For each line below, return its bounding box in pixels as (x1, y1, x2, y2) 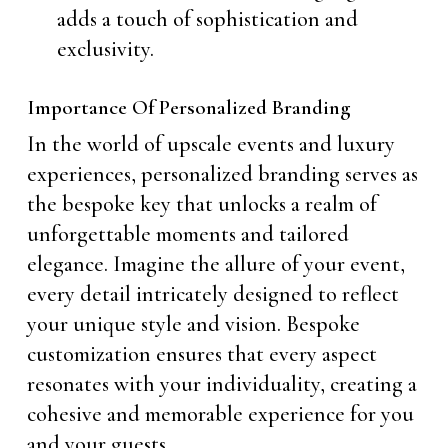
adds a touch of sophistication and (56, 6, 358, 32)
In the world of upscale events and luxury (26, 131, 395, 157)
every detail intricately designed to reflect (26, 281, 399, 307)
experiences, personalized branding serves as (26, 161, 418, 187)
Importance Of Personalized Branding (26, 95, 350, 120)
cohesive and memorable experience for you (26, 401, 414, 427)
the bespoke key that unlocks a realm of (26, 191, 377, 217)
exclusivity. (56, 36, 154, 62)
